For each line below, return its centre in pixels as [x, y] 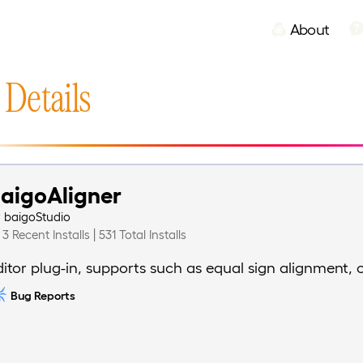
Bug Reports [43, 295]
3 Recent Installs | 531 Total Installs [95, 235]
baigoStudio [38, 217]
